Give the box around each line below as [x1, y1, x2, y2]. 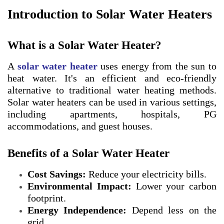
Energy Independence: [27, 204, 127, 216]
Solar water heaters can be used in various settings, [7, 96, 216, 108]
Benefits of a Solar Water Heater [7, 147, 169, 160]
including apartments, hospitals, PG [7, 108, 216, 120]
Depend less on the [126, 204, 217, 216]
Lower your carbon [131, 180, 216, 192]
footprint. [27, 192, 66, 204]
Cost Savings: [27, 168, 86, 180]
